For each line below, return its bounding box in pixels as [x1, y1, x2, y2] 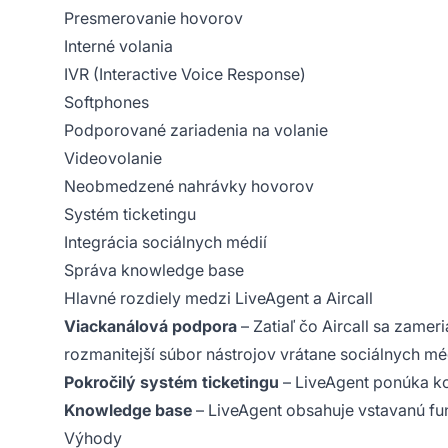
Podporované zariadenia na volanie [64, 119, 328, 140]
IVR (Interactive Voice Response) [64, 63, 306, 84]
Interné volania [64, 35, 173, 56]
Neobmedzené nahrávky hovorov [64, 175, 314, 196]
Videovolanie [64, 147, 162, 168]
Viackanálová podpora [64, 315, 237, 336]
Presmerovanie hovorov [64, 7, 243, 28]
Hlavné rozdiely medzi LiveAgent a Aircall [64, 287, 373, 308]
